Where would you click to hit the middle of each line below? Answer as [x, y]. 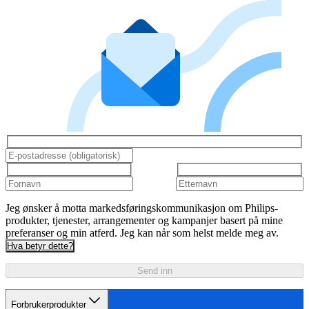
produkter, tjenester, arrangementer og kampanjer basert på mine [144, 220]
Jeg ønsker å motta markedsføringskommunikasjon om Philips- [142, 208]
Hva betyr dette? [40, 246]
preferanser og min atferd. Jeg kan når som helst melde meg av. [142, 232]
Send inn [154, 270]
